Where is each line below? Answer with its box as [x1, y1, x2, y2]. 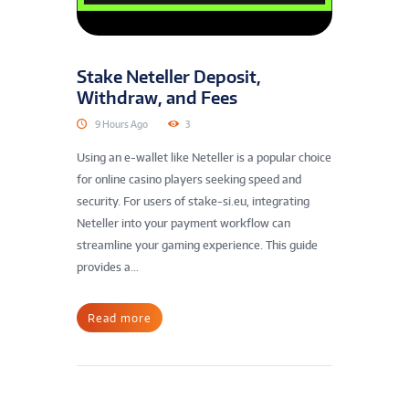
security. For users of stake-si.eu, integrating [77, 194, 309, 209]
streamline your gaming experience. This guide [77, 238, 318, 253]
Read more [88, 310, 152, 325]
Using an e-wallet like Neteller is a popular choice [77, 151, 331, 165]
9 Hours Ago [95, 118, 148, 130]
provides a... [77, 260, 139, 275]
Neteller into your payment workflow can [77, 216, 290, 231]
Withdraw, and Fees [77, 86, 237, 108]
